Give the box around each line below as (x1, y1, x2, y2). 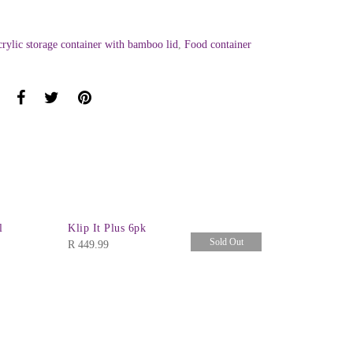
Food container (184, 39, 251, 51)
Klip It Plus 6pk (68, 221, 146, 234)
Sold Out (209, 236, 243, 247)
